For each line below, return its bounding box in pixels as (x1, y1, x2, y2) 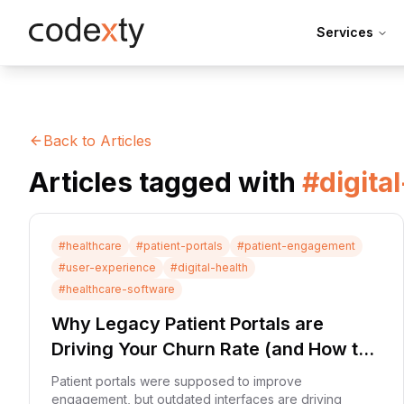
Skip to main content (14, 8, 155, 26)
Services (317, 24, 373, 40)
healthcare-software (66, 282, 175, 296)
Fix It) (51, 363, 98, 385)
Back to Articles (43, 132, 151, 150)
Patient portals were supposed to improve (51, 373, 302, 389)
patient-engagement (244, 239, 355, 252)
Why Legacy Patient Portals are (51, 313, 324, 335)
